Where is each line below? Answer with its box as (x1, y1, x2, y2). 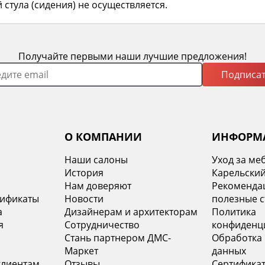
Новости (64, 192, 104, 205)
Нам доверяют (64, 179, 131, 192)
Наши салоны (64, 153, 128, 166)
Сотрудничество (64, 218, 140, 231)
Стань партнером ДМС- (64, 231, 171, 244)
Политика (211, 205, 256, 218)
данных (211, 244, 246, 257)
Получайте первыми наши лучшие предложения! (18, 49, 247, 63)
